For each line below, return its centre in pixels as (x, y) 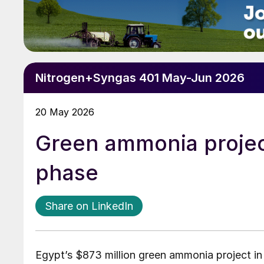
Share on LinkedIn (89, 206)
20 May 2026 (65, 112)
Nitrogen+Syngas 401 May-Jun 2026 (140, 78)
